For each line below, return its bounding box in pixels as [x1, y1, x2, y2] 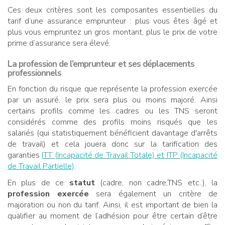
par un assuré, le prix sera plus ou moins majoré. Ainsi [8, 94, 217, 105]
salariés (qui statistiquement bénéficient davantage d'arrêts [8, 127, 217, 139]
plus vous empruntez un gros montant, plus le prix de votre [8, 26, 217, 38]
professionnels [8, 67, 61, 79]
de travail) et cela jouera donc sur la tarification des [8, 138, 217, 150]
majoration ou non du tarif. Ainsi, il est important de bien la [8, 199, 217, 210]
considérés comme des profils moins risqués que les [8, 116, 217, 128]
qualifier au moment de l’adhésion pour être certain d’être [8, 210, 217, 221]
